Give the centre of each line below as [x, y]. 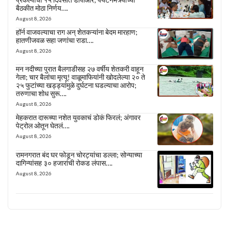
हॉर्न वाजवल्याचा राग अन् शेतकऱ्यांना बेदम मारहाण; [77, 32]
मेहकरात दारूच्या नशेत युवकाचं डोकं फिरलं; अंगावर [78, 118]
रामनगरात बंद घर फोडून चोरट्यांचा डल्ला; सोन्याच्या [79, 155]
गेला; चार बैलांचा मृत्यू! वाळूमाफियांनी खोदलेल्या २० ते [81, 77]
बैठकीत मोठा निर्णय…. [42, 8]
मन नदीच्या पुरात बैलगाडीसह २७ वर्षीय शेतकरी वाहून [80, 69]
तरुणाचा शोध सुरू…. [41, 94]
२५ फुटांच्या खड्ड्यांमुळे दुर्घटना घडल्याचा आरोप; [76, 85]
